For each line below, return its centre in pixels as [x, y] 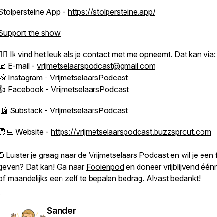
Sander [62, 210]
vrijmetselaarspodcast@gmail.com [96, 66]
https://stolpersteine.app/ [112, 12]
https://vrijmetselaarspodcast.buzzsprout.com [131, 132]
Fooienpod [105, 167]
